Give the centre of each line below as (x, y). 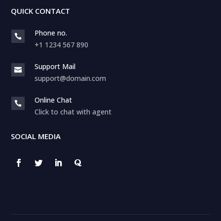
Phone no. (51, 33)
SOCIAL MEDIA (36, 136)
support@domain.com (70, 78)
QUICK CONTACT (41, 11)
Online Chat (53, 100)
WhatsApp (113, 174)
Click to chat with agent (73, 112)
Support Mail (55, 67)
